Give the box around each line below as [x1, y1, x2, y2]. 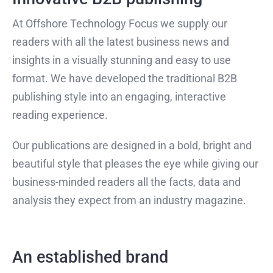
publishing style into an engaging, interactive [12, 90, 226, 103]
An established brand [12, 247, 168, 267]
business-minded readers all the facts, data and [12, 175, 241, 188]
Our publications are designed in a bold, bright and [12, 138, 252, 152]
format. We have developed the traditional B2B [12, 71, 237, 85]
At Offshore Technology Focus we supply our [12, 16, 227, 30]
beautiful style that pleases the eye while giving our [12, 157, 258, 170]
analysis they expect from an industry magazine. [12, 193, 246, 207]
